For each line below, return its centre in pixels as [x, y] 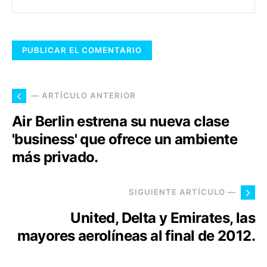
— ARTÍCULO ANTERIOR [83, 96]
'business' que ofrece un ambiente [125, 139]
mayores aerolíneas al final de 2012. [136, 235]
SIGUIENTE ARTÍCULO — [182, 192]
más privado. [55, 157]
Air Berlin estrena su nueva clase [121, 121]
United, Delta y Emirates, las [163, 218]
